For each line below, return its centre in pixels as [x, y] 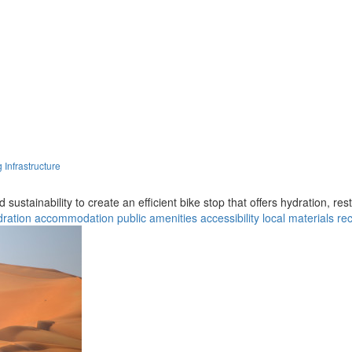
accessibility [230, 217]
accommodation [74, 217]
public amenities [157, 217]
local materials [298, 217]
